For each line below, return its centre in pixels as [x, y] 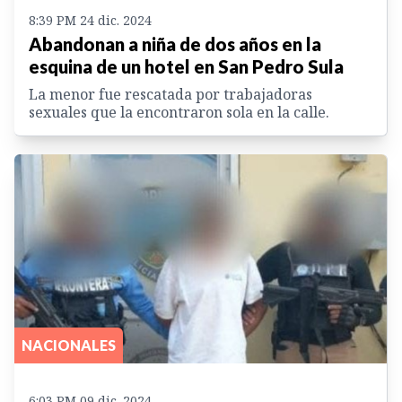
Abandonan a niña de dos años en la [175, 44]
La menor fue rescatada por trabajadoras [170, 94]
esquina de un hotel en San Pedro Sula [186, 66]
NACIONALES [69, 345]
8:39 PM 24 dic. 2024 [90, 20]
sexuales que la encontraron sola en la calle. [179, 112]
